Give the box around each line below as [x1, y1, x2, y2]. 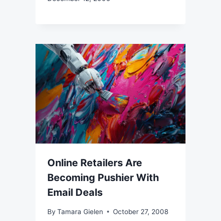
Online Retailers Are [47, 157, 142, 169]
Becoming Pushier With [47, 172, 159, 184]
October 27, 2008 [113, 207, 169, 216]
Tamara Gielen [57, 207, 104, 216]
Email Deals [47, 186, 103, 199]
